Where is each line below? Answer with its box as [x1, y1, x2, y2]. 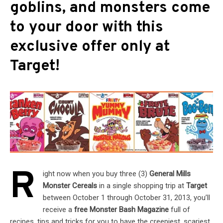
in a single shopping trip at [97, 181, 186, 191]
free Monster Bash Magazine [74, 205, 169, 215]
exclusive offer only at [10, 37, 170, 57]
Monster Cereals [43, 181, 97, 191]
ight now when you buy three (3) [43, 169, 149, 179]
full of [169, 205, 190, 215]
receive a [43, 205, 74, 215]
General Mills [149, 169, 191, 179]
